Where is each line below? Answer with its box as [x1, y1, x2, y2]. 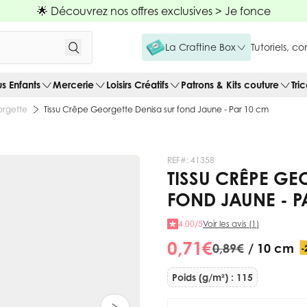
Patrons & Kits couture [181, 78, 279, 90]
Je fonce [224, 4, 271, 18]
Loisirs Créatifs [106, 78, 169, 90]
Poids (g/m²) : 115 [172, 271, 253, 283]
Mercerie [53, 78, 94, 90]
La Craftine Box [165, 40, 236, 53]
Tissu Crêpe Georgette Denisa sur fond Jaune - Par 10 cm [44, 103, 269, 114]
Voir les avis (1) [203, 219, 259, 230]
